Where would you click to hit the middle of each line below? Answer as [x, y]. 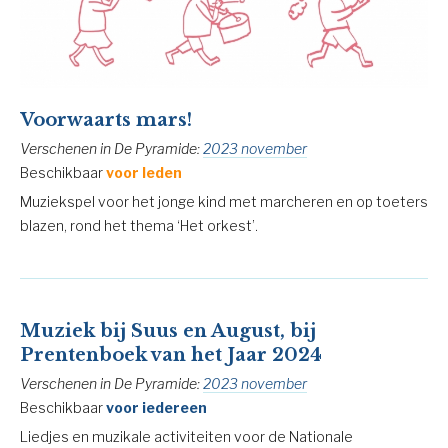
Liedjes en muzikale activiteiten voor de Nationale [186, 436]
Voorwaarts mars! [106, 119]
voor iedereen [156, 407]
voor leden [144, 172]
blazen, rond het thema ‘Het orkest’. [139, 225]
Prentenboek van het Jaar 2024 [171, 354]
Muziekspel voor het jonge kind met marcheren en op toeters [224, 201]
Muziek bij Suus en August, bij [168, 330]
